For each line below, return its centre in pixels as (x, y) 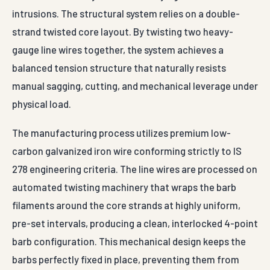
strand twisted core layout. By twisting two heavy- (123, 31)
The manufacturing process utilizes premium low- (121, 133)
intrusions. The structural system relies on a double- (126, 13)
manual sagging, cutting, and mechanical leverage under (135, 86)
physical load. (42, 104)
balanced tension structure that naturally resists (119, 67)
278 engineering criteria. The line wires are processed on (135, 169)
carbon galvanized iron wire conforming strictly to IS (127, 151)
